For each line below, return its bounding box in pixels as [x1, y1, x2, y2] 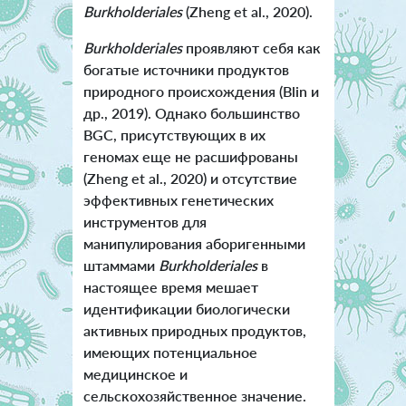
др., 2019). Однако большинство [82, 104, 300, 122]
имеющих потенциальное [82, 343, 257, 362]
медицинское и [82, 365, 188, 383]
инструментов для [82, 213, 207, 231]
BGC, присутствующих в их [82, 126, 266, 144]
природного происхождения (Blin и [82, 82, 319, 101]
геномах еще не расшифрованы [82, 148, 298, 166]
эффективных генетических [82, 191, 274, 209]
